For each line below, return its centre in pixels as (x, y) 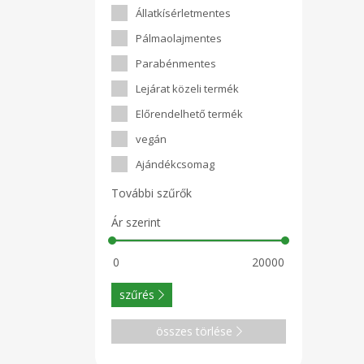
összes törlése (194, 331)
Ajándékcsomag (175, 164)
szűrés (137, 295)
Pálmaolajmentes (179, 38)
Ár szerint (136, 222)
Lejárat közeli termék (187, 89)
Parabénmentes (176, 63)
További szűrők (152, 193)
